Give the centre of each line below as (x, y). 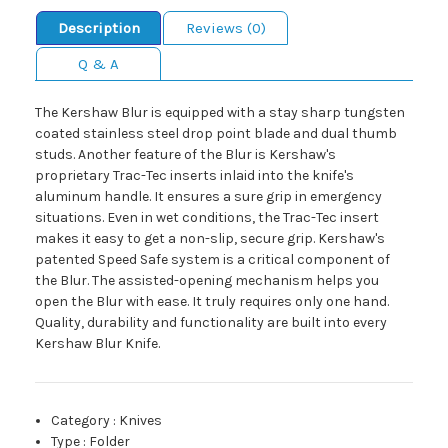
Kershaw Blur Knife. (97, 344)
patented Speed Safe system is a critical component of (212, 260)
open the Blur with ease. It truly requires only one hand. (212, 302)
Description (98, 28)
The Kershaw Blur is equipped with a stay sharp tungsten (220, 113)
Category (81, 421)
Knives (141, 421)
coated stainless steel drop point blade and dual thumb (216, 134)
